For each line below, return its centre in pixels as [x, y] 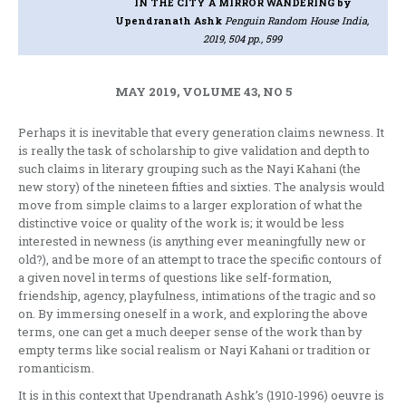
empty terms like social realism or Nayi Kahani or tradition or [194, 350]
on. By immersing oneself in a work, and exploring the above [193, 314]
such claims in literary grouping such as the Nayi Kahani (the [189, 169]
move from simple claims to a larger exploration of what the [190, 205]
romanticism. [56, 368]
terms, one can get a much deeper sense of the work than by [190, 332]
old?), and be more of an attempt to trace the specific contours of [200, 260]
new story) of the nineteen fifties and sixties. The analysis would [201, 187]
